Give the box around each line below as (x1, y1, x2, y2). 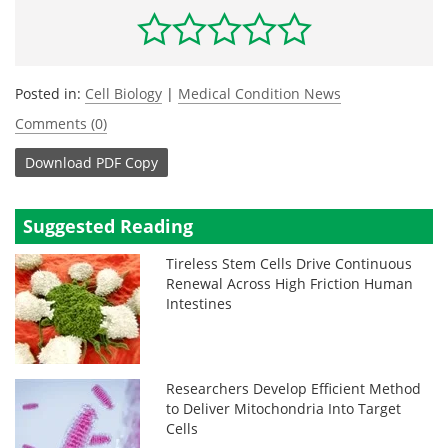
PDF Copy (96, 152, 158, 172)
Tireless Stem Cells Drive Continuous (166, 254, 413, 273)
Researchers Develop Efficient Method (166, 379, 422, 398)
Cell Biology (85, 84, 162, 103)
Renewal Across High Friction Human (166, 274, 414, 293)
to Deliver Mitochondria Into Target (166, 399, 402, 418)
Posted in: (15, 84, 85, 103)
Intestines (166, 294, 233, 313)
